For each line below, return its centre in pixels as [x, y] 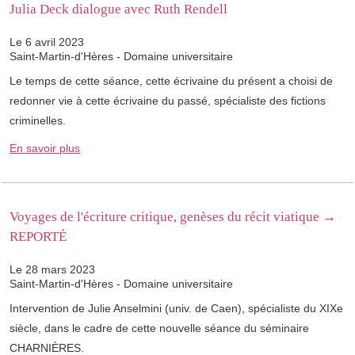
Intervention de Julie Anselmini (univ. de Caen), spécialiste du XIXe [176, 309]
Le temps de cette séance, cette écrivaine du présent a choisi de [171, 81]
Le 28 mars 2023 [52, 270]
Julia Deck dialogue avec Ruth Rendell [118, 10]
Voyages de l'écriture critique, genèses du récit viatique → [173, 217]
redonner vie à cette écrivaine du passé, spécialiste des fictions [168, 101]
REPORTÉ [38, 237]
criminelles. [38, 121]
